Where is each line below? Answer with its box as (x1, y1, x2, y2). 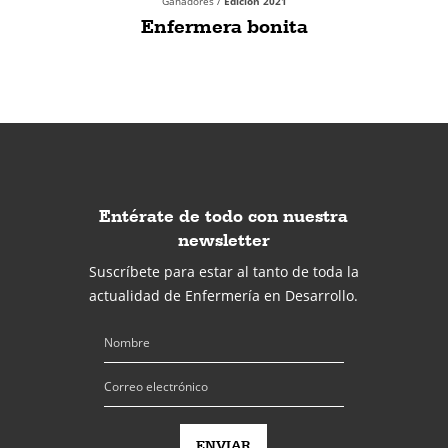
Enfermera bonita (140, 14, 308, 38)
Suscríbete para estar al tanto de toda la (88, 262, 359, 281)
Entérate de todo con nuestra (99, 205, 349, 226)
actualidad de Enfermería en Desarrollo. (89, 286, 359, 305)
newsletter (177, 229, 270, 250)
